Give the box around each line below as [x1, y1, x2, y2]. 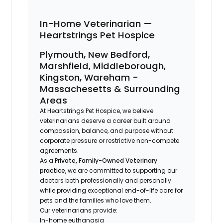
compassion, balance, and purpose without [40, 126, 174, 135]
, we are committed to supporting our [65, 166, 178, 175]
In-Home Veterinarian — [40, 17, 153, 30]
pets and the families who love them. [40, 196, 152, 205]
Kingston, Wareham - [40, 71, 139, 84]
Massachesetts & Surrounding [40, 82, 181, 95]
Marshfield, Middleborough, [40, 59, 166, 72]
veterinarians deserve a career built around [40, 116, 171, 125]
